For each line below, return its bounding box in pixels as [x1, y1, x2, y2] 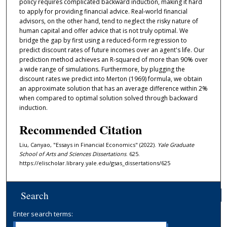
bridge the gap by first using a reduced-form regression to [19, 36, 187, 45]
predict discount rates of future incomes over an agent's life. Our [19, 46, 205, 55]
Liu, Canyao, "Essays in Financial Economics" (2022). [19, 140, 158, 148]
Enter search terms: [13, 209, 73, 218]
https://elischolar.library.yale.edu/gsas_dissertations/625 [19, 159, 170, 167]
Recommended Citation [19, 120, 142, 138]
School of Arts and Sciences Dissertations [19, 149, 126, 158]
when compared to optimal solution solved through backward [19, 94, 198, 103]
